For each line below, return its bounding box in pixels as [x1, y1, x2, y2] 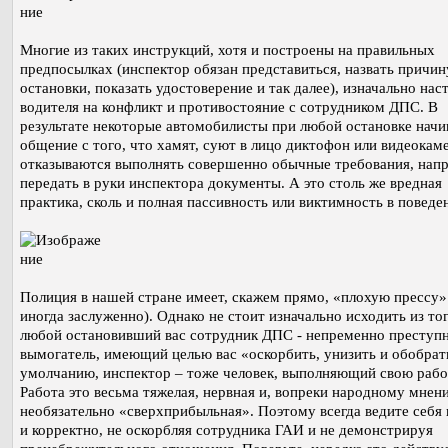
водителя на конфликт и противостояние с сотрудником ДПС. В [20, 98, 438, 115]
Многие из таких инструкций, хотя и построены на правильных [20, 41, 435, 58]
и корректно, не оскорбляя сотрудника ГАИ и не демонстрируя [20, 421, 433, 438]
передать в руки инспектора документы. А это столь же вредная [20, 174, 442, 191]
